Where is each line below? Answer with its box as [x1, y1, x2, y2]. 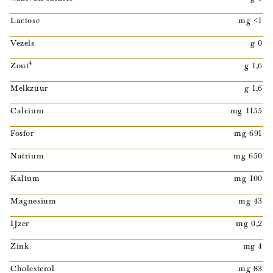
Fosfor [10, 127, 34, 138]
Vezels [10, 37, 35, 48]
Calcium [10, 104, 44, 116]
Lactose [10, 14, 40, 26]
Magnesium [10, 194, 57, 206]
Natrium [10, 149, 44, 161]
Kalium [10, 172, 40, 183]
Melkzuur [10, 82, 48, 93]
